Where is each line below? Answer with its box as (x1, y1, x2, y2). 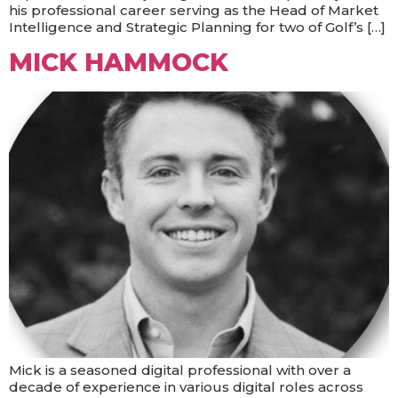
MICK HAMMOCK (9, 47, 228, 78)
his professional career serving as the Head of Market (9, 2, 378, 19)
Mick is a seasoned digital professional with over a (9, 362, 351, 379)
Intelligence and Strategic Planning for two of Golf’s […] (9, 19, 386, 36)
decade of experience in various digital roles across (9, 378, 363, 396)
